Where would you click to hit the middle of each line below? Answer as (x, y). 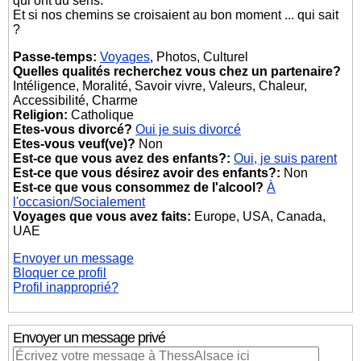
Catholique (101, 115)
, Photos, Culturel (199, 57)
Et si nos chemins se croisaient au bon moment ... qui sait (176, 15)
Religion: (41, 115)
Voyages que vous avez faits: (102, 216)
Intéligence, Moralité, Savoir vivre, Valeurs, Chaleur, (160, 86)
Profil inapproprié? (66, 287)
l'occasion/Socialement (79, 202)
